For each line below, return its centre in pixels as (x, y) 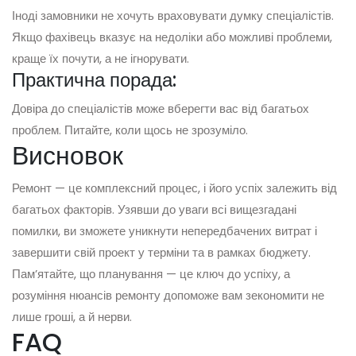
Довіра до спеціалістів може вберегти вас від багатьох (161, 109)
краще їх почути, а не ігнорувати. (101, 59)
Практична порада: (94, 80)
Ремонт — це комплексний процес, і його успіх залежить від (174, 188)
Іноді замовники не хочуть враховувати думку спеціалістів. (173, 16)
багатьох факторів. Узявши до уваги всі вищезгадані (154, 210)
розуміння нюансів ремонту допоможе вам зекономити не (168, 296)
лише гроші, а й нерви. (72, 317)
